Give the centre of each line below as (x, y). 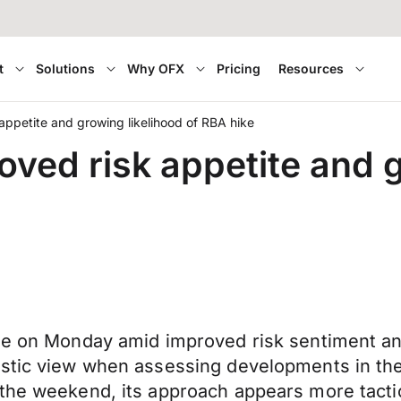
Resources (311, 68)
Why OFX (156, 68)
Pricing (239, 68)
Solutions (66, 68)
